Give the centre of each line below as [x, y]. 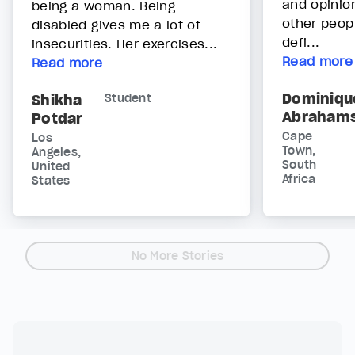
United [51, 167]
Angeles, [56, 153]
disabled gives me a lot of [116, 25]
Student [128, 99]
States [51, 181]
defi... [301, 42]
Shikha [57, 101]
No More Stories [177, 256]
